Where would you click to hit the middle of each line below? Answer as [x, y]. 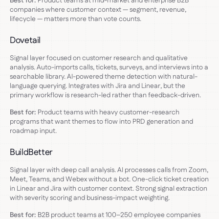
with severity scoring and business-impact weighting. [90, 198]
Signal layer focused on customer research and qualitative [99, 58]
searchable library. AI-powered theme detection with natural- [104, 77]
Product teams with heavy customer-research [108, 112]
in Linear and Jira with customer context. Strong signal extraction [109, 188]
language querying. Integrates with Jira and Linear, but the [98, 86]
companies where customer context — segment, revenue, [98, 10]
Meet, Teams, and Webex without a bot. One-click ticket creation [109, 179]
